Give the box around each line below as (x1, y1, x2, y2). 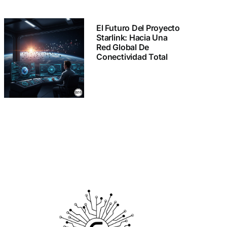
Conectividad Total (96, 51, 168, 62)
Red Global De (96, 42, 149, 52)
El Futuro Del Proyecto (96, 22, 180, 33)
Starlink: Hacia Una (96, 32, 168, 43)
